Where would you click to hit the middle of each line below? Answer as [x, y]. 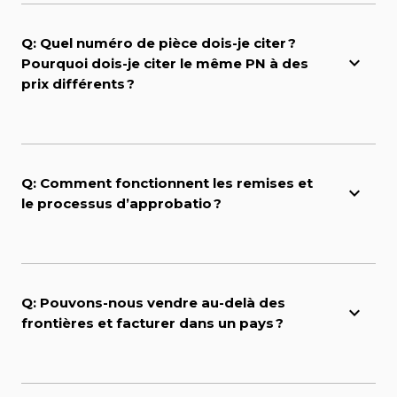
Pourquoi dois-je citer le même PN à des [165, 64]
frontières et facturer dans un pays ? [152, 323]
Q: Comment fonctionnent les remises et [167, 183]
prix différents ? [78, 84]
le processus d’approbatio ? [121, 204]
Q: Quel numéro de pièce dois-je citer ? [159, 43]
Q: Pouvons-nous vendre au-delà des [153, 303]
